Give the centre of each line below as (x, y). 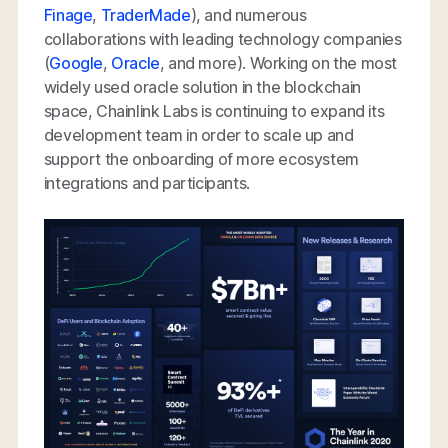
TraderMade (145, 14)
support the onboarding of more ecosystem (201, 158)
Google (76, 62)
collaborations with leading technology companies (222, 38)
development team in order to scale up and (198, 134)
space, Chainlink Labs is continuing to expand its (214, 110)
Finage (68, 14)
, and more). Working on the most (278, 62)
